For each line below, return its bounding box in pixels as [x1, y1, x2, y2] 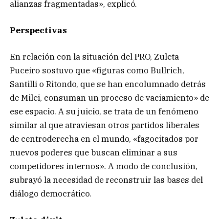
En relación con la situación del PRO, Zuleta [10, 51, 179, 62]
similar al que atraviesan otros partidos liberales [10, 119, 199, 131]
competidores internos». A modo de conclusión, [10, 160, 197, 172]
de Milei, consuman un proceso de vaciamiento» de [10, 92, 209, 103]
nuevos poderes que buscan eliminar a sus [10, 147, 177, 158]
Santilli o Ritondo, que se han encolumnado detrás [10, 78, 206, 89]
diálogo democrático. [10, 188, 91, 199]
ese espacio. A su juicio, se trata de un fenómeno [10, 106, 198, 117]
